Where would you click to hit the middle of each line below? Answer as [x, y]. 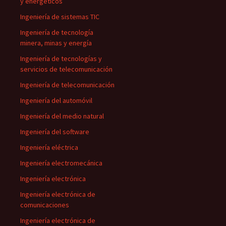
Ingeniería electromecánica [61, 163]
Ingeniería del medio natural [62, 116]
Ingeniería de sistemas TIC [60, 17]
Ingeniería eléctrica [49, 147]
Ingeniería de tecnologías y [61, 59]
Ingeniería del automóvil [56, 100]
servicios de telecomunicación [66, 69]
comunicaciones [45, 205]
